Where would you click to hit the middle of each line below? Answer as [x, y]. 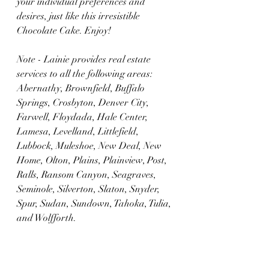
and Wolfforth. [47, 218]
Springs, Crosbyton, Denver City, [84, 103]
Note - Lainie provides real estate [85, 59]
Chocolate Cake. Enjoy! [64, 31]
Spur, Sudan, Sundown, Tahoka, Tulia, [95, 204]
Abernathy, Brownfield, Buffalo [82, 88]
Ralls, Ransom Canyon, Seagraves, [88, 175]
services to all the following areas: [86, 74]
